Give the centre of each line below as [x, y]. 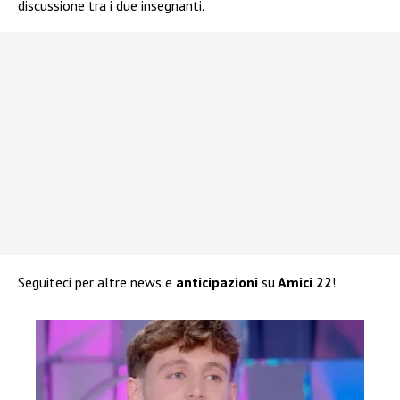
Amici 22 [304, 283]
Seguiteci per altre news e [97, 283]
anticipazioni [219, 283]
